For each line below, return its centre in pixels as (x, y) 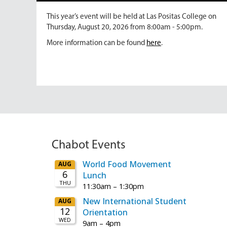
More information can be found (97, 43)
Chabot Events (89, 145)
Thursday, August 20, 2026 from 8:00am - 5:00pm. (125, 27)
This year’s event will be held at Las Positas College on (131, 17)
